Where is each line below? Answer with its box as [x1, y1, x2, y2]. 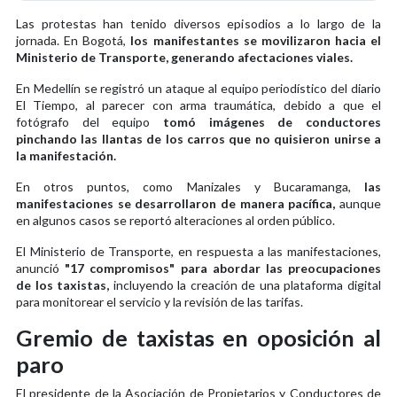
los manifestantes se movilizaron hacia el [130, 32, 381, 48]
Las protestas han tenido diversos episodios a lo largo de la [16, 15, 381, 31]
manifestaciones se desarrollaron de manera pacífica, [16, 195, 336, 211]
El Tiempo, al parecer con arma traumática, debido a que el [16, 97, 381, 113]
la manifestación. [16, 147, 116, 163]
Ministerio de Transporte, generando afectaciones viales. [16, 49, 353, 65]
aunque [335, 195, 382, 211]
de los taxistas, [16, 276, 110, 292]
